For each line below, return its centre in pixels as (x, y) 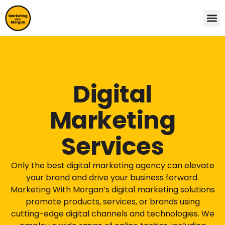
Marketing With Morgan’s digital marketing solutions (113, 190)
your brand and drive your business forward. (113, 178)
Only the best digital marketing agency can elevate (113, 165)
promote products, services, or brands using (113, 202)
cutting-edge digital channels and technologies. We (113, 214)
